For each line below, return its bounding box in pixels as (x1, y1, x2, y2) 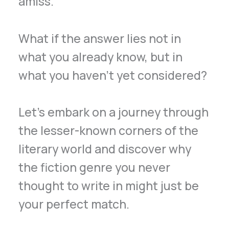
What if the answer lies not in (18, 30, 181, 47)
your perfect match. (18, 196, 130, 213)
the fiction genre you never (18, 159, 171, 176)
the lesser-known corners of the (18, 122, 199, 139)
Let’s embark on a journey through (18, 104, 209, 121)
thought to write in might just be (18, 177, 199, 194)
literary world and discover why (18, 141, 192, 157)
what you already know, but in (18, 49, 183, 65)
